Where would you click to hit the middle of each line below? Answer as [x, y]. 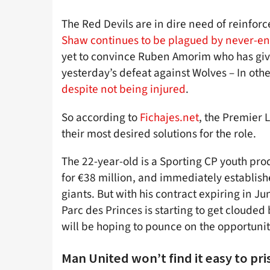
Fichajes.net [168, 117]
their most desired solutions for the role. [159, 133]
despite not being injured [124, 89]
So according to [99, 117]
